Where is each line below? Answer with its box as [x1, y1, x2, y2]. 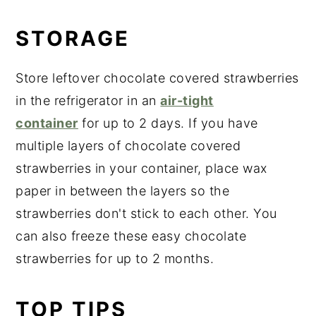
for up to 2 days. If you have [78, 116, 258, 131]
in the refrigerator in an [16, 93, 161, 109]
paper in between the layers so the [16, 183, 230, 199]
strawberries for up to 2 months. [16, 251, 214, 267]
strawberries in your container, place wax [16, 161, 267, 176]
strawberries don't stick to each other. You [16, 206, 277, 221]
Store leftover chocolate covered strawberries [16, 71, 299, 86]
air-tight [160, 93, 214, 109]
